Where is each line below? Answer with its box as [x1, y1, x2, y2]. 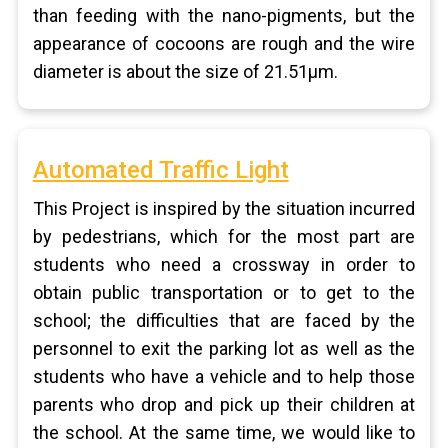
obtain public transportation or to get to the [32, 282, 416, 303]
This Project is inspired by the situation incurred [32, 198, 416, 219]
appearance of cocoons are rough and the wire [32, 33, 416, 54]
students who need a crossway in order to [32, 254, 416, 275]
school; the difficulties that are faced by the [32, 310, 416, 331]
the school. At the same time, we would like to [32, 422, 416, 443]
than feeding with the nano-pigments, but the [32, 5, 416, 26]
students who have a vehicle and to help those [32, 366, 416, 387]
